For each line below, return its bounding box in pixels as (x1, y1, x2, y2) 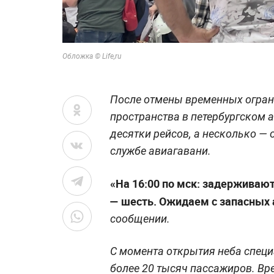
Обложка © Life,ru (62, 51, 121, 61)
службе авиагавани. (110, 144, 211, 157)
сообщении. (110, 212, 170, 225)
